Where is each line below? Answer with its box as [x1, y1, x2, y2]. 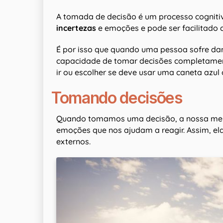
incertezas [56, 23, 96, 33]
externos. [56, 136, 91, 146]
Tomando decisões [51, 88, 182, 108]
